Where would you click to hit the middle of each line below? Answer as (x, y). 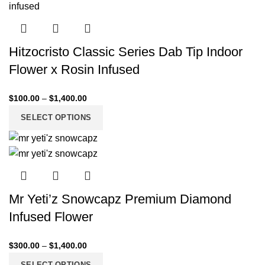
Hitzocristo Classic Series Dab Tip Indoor (126, 51)
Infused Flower (51, 217)
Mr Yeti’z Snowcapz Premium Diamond (120, 199)
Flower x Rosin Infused (74, 69)
